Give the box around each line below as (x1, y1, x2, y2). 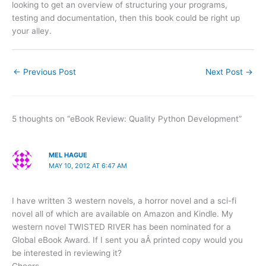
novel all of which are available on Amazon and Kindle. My (12, 208, 233, 218)
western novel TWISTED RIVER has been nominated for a (12, 221, 231, 232)
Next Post (205, 66, 245, 77)
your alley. (12, 26, 52, 36)
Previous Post (21, 66, 76, 77)
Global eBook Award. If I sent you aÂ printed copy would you (12, 235, 243, 245)
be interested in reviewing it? (12, 248, 122, 258)
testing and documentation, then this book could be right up (12, 12, 240, 23)
